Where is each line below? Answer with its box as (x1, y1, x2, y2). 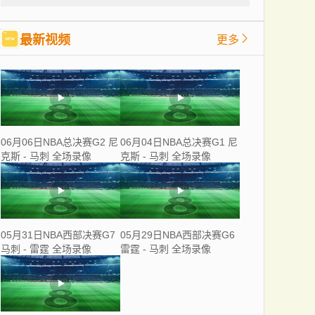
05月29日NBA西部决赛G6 (120, 229, 235, 240)
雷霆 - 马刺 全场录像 (120, 243, 211, 255)
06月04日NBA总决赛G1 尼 (120, 136, 238, 148)
